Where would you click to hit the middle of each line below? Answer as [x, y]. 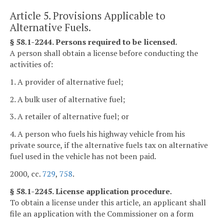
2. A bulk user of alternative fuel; [67, 99]
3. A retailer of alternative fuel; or [69, 117]
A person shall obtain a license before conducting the [104, 53]
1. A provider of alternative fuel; [66, 82]
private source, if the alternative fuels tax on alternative [109, 145]
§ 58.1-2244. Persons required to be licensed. [93, 42]
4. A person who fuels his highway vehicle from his [97, 134]
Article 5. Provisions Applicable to [88, 15]
